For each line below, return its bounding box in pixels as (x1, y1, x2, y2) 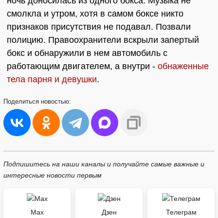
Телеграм (165, 208, 197, 216)
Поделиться (3, 98, 41, 105)
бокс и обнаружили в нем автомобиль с (7, 48, 167, 58)
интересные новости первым (3, 171, 102, 179)
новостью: (41, 98, 71, 105)
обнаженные (158, 61, 209, 71)
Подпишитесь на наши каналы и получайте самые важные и (3, 160, 204, 168)
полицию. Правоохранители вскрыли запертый (7, 35, 199, 45)
